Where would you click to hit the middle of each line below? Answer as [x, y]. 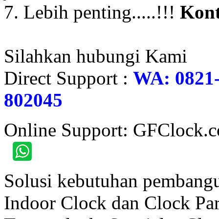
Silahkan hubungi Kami [96, 56]
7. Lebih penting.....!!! [92, 12]
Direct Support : [68, 78]
